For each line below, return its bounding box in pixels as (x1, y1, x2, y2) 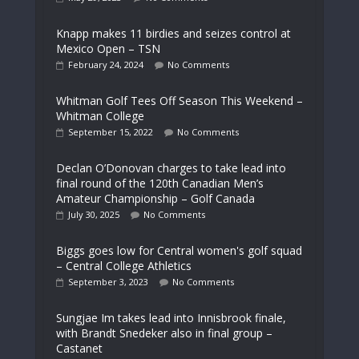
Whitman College (56, 108, 144, 123)
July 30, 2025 (68, 208, 119, 220)
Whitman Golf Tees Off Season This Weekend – (56, 93, 303, 108)
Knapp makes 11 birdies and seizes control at (56, 26, 291, 41)
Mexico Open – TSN (56, 41, 160, 56)
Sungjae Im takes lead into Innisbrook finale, (56, 310, 286, 325)
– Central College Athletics (56, 258, 192, 273)
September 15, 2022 (68, 126, 153, 138)
